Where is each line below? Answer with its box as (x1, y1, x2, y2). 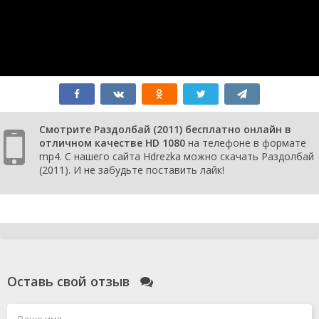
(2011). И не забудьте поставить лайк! (39, 163, 224, 177)
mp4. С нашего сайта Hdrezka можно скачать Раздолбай (39, 150, 314, 164)
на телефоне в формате (185, 136, 306, 150)
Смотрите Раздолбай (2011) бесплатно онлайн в (39, 122, 291, 137)
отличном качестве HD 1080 (39, 136, 185, 150)
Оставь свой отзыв (7, 273, 133, 291)
